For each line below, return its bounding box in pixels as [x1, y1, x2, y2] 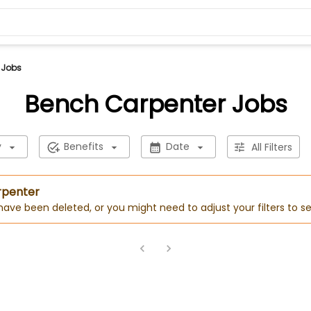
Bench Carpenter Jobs [24, 87, 287, 121]
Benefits [63, 140, 103, 153]
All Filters [251, 140, 292, 154]
